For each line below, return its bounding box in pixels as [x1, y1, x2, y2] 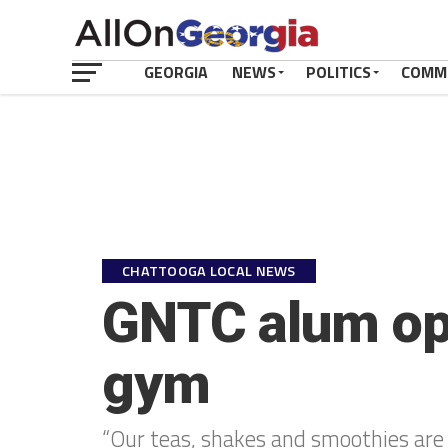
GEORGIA [144, 60, 208, 84]
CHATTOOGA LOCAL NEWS [122, 260, 296, 282]
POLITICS [306, 60, 371, 84]
